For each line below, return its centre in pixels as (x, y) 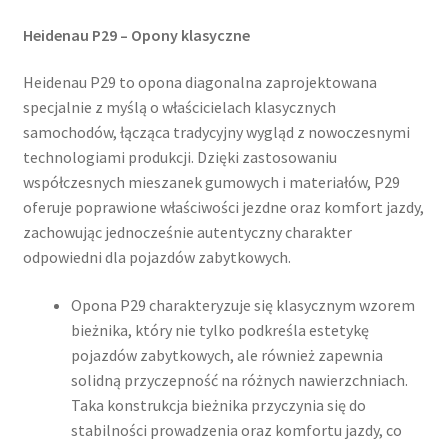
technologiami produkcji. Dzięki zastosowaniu (179, 157)
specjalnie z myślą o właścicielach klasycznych (179, 107)
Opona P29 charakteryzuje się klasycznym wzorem (242, 305)
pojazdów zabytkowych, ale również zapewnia (226, 355)
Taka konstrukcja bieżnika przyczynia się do (218, 405)
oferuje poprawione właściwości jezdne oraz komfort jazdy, (223, 207)
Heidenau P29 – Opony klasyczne (136, 34)
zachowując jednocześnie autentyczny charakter (187, 232)
